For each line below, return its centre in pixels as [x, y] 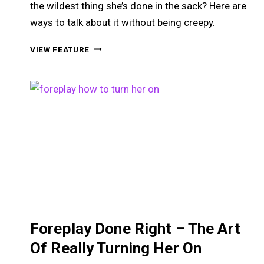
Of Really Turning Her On [116, 248]
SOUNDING [112, 125]
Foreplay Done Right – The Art [135, 228]
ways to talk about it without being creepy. [123, 22]
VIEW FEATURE [60, 49]
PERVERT [109, 164]
